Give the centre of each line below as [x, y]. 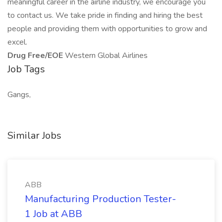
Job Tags [26, 69]
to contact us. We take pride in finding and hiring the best [105, 15]
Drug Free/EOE [36, 55]
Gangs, [19, 95]
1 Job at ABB [54, 214]
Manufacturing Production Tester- [100, 199]
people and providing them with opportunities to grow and [107, 29]
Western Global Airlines [106, 55]
